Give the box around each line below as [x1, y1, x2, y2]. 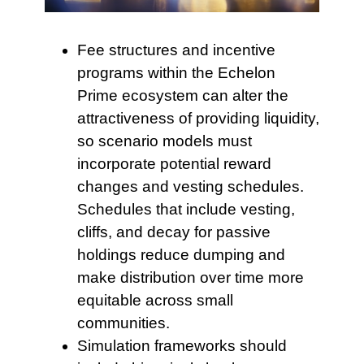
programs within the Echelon [76, 63, 275, 81]
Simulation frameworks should [76, 336, 287, 354]
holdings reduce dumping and [76, 245, 285, 263]
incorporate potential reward [76, 154, 271, 172]
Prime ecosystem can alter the [76, 86, 288, 104]
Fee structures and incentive [76, 41, 275, 58]
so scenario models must [76, 132, 252, 149]
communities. [76, 314, 170, 331]
